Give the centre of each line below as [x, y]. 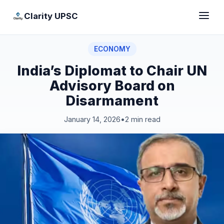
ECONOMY [112, 49]
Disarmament [112, 100]
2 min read [142, 119]
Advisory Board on [112, 85]
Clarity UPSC [51, 16]
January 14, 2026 [92, 119]
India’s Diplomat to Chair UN [112, 70]
